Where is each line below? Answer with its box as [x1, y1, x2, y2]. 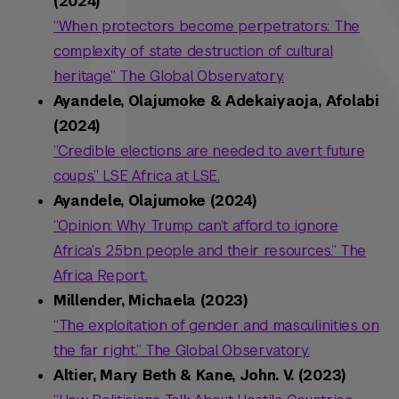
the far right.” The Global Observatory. [53, 341, 310, 361]
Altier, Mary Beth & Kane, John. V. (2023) [53, 366, 346, 386]
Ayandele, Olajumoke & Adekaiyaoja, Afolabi [53, 92, 379, 111]
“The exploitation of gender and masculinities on [53, 316, 379, 336]
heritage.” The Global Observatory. [53, 67, 285, 86]
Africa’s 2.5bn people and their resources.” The [53, 241, 366, 261]
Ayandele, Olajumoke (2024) [53, 191, 256, 211]
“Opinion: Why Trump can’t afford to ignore [53, 216, 338, 236]
